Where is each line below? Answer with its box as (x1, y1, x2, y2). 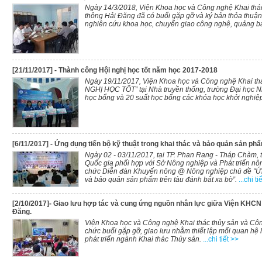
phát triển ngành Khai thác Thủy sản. (85, 235, 203, 243)
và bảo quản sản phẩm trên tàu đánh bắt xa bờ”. (85, 175, 237, 184)
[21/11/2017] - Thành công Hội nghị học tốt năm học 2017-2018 (12, 66, 218, 74)
